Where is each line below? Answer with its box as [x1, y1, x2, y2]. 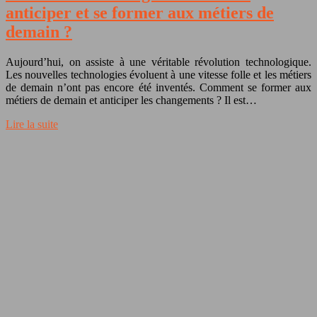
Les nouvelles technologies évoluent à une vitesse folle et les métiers [6, 68, 311, 81]
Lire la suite [6, 117, 58, 130]
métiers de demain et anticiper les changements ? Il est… [6, 93, 257, 106]
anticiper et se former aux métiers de [6, 3, 274, 22]
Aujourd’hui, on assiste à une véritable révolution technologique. [6, 55, 311, 68]
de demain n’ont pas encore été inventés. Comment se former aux [6, 81, 311, 93]
